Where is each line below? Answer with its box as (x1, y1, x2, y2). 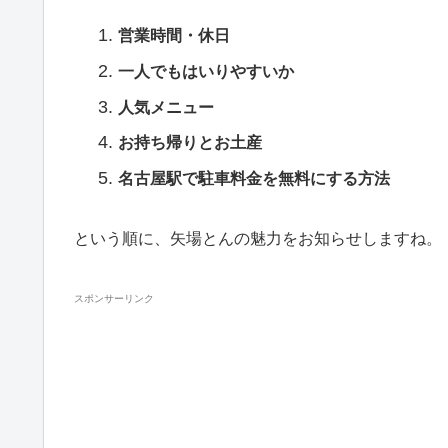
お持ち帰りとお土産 (117, 134, 262, 152)
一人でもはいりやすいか (117, 62, 294, 80)
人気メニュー (117, 98, 214, 116)
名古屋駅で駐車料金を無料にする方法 (117, 169, 390, 187)
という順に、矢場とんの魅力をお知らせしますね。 (74, 230, 442, 248)
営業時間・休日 (117, 27, 230, 45)
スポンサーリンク (74, 292, 154, 304)
